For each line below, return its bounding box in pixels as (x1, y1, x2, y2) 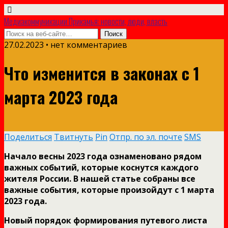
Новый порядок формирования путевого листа (4, 214, 207, 226)
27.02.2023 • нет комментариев (4, 39, 127, 50)
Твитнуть (54, 131, 93, 142)
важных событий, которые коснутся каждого (4, 161, 198, 173)
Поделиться (4, 131, 52, 142)
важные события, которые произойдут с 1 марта (4, 184, 214, 195)
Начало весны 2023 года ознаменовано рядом (4, 150, 202, 162)
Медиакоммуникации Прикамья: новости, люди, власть (4, 15, 167, 27)
